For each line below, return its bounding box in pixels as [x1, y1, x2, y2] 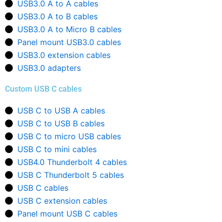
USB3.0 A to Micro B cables [17, 24, 121, 34]
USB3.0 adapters [17, 63, 81, 73]
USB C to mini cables [17, 144, 97, 154]
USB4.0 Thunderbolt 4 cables [17, 157, 127, 167]
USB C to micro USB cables [17, 131, 121, 141]
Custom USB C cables [5, 84, 82, 94]
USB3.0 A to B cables [17, 11, 98, 21]
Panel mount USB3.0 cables [17, 37, 121, 47]
